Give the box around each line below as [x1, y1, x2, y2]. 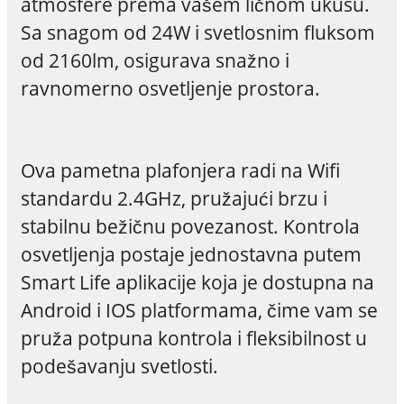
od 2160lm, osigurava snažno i [20, 46, 289, 73]
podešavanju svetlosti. [20, 352, 218, 379]
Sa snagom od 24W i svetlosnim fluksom [20, 18, 375, 45]
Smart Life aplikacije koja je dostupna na [20, 268, 374, 295]
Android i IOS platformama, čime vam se [20, 296, 378, 323]
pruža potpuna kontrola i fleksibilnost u [20, 324, 367, 351]
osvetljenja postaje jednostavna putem [20, 240, 362, 267]
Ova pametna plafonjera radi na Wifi [20, 156, 340, 183]
